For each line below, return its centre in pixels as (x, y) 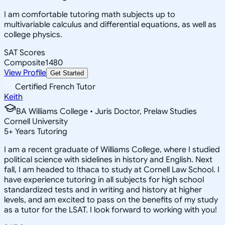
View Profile (25, 73)
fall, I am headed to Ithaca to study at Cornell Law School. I (112, 170)
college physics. (33, 34)
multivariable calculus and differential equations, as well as (110, 24)
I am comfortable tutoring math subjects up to (90, 14)
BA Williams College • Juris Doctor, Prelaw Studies (106, 111)
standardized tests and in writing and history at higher (103, 190)
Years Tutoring (40, 131)
